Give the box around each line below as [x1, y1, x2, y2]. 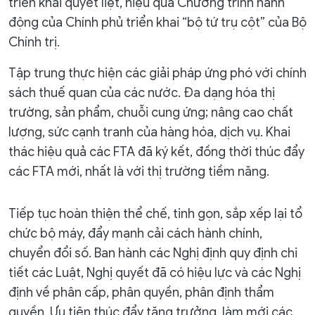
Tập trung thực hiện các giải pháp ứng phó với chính [8, 65, 307, 81]
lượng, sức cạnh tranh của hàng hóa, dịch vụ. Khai [8, 124, 290, 140]
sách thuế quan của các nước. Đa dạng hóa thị [8, 85, 275, 101]
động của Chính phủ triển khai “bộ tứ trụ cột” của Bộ [8, 15, 307, 30]
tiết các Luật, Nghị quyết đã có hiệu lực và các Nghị [8, 265, 301, 281]
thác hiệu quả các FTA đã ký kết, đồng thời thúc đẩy [8, 144, 304, 160]
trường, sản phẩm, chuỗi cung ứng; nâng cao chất [8, 105, 293, 120]
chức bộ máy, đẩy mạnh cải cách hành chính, [8, 226, 262, 241]
